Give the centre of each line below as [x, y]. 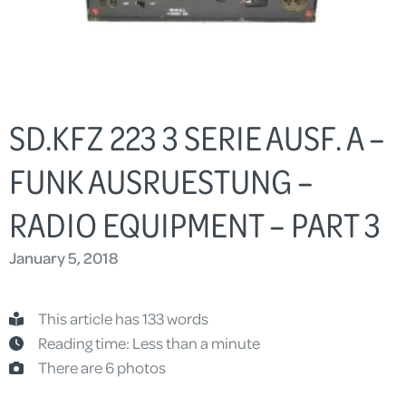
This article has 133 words [123, 319]
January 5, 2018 [64, 258]
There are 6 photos [102, 367]
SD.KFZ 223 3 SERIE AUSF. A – [197, 137]
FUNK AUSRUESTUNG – [161, 181]
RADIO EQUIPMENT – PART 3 [195, 224]
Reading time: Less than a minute [149, 343]
